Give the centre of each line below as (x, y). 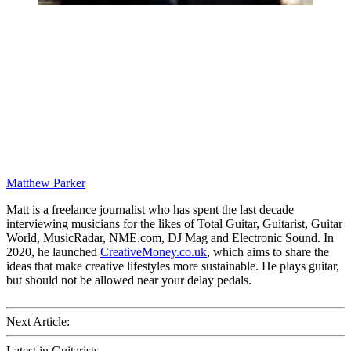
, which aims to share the (268, 252)
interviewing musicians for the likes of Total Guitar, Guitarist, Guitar (174, 224)
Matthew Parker (46, 183)
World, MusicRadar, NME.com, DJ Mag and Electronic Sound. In (170, 238)
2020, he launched (53, 252)
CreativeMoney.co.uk (154, 252)
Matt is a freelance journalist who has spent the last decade (150, 210)
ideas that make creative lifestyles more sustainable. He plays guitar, (173, 266)
